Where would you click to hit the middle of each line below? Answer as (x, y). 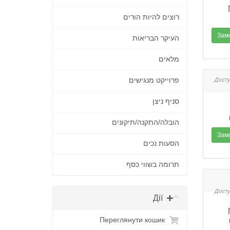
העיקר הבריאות (156, 38)
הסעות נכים (161, 143)
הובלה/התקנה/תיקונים (145, 122)
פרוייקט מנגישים (154, 80)
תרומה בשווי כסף (152, 165)
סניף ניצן (166, 101)
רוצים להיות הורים (151, 17)
